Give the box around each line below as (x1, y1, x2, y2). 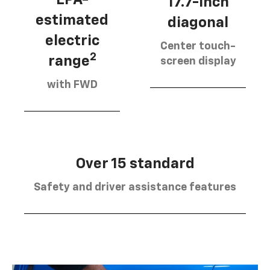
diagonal (168, 16, 228, 31)
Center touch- (160, 41, 236, 52)
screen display (160, 56, 236, 67)
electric (45, 33, 99, 48)
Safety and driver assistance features (34, 181, 236, 193)
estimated (36, 13, 108, 28)
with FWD (46, 79, 98, 90)
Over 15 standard (75, 156, 195, 171)
